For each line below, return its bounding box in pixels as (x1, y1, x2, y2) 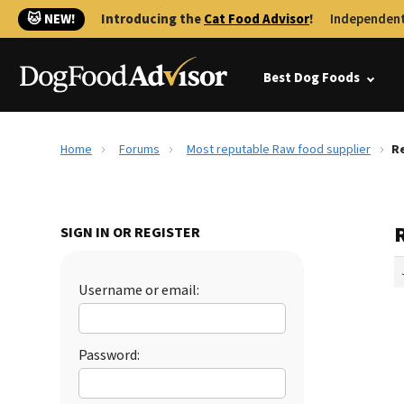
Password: (78, 345, 140, 365)
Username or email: (78, 280, 199, 300)
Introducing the (101, 10, 204, 29)
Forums (119, 141, 160, 159)
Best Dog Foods (263, 69, 360, 87)
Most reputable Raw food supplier (187, 141, 371, 159)
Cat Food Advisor (204, 10, 309, 29)
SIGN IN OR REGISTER (60, 223, 200, 243)
